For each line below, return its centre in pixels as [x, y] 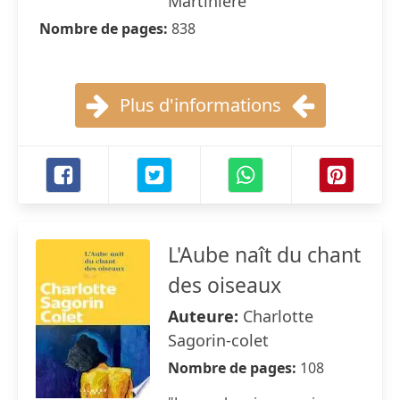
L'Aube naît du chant [264, 254]
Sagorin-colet [218, 340]
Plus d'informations [200, 105]
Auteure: [205, 316]
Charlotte [278, 316]
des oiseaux [225, 285]
